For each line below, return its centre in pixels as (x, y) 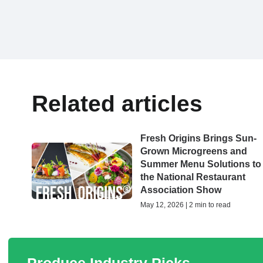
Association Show (181, 190)
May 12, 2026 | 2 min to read (186, 205)
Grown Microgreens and (194, 151)
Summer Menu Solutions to (201, 164)
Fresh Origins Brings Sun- (199, 138)
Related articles (117, 104)
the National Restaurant (193, 177)
